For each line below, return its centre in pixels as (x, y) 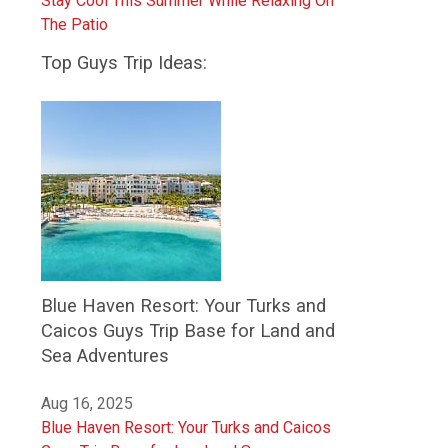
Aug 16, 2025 (87, 403)
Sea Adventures (105, 355)
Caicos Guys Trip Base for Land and (188, 330)
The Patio (74, 24)
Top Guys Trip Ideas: (124, 62)
